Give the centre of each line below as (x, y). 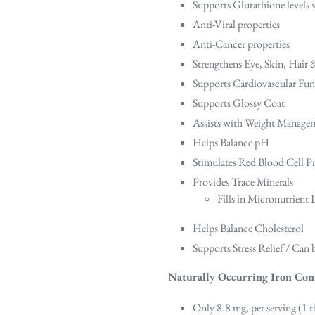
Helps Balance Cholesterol (248, 228)
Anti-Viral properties (236, 25)
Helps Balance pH (231, 143)
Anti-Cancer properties (241, 44)
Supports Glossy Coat (239, 103)
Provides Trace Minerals (243, 182)
